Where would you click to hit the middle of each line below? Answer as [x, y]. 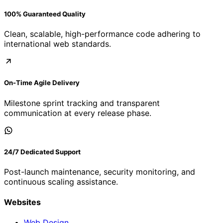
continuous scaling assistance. [61, 181]
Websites [22, 202]
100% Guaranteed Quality [45, 14]
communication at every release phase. [78, 113]
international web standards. [57, 44]
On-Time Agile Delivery [42, 83]
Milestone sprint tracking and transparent [82, 103]
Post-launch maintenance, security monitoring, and [100, 171]
